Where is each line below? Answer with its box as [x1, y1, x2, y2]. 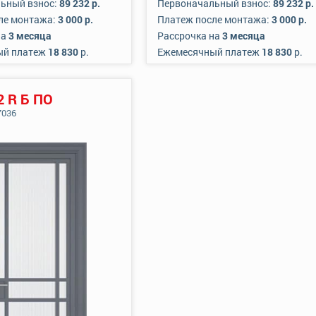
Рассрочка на [157, 29, 222, 42]
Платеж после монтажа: [157, 13, 272, 26]
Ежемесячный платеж [157, 45, 262, 59]
